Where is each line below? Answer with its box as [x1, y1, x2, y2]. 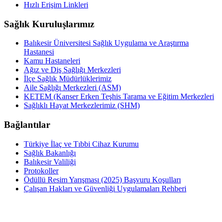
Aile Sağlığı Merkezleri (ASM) [24, 83, 121, 92]
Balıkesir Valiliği [24, 157, 76, 166]
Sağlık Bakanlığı [24, 148, 76, 157]
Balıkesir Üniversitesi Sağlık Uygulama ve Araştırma [24, 39, 189, 48]
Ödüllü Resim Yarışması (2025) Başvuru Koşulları [24, 175, 181, 184]
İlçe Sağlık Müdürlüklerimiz [24, 74, 111, 83]
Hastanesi [24, 48, 54, 56]
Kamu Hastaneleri [24, 56, 80, 65]
